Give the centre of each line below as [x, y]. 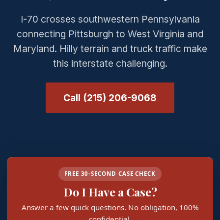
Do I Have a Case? [110, 192]
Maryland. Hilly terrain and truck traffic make [110, 49]
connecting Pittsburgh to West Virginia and [110, 34]
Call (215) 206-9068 [110, 98]
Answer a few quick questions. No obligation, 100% [110, 207]
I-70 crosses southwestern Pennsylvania [110, 19]
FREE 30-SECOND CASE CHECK [110, 174]
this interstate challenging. [110, 63]
